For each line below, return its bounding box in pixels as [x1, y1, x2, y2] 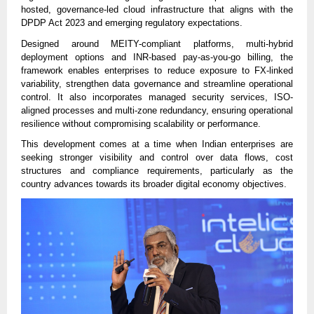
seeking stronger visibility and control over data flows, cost [21, 152, 293, 163]
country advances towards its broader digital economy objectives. [21, 179, 287, 190]
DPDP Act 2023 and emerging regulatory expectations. [21, 18, 243, 29]
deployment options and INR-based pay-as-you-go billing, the [21, 51, 293, 62]
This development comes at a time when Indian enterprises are [21, 139, 293, 150]
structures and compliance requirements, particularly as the [21, 165, 293, 177]
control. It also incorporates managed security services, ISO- [21, 91, 293, 102]
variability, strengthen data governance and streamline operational [21, 78, 293, 89]
